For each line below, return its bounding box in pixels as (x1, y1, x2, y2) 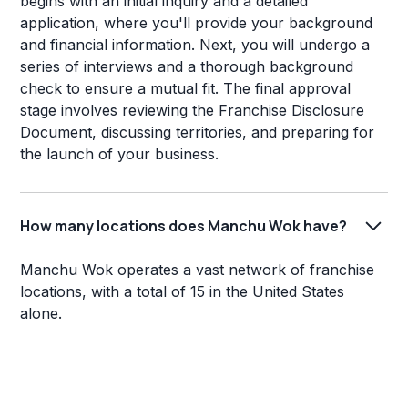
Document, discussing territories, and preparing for (20, 123, 375, 142)
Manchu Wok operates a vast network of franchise (20, 260, 375, 280)
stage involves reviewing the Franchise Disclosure (20, 101, 365, 120)
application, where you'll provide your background (20, 14, 373, 33)
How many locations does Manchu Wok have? (20, 215, 348, 236)
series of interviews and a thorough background (20, 57, 354, 76)
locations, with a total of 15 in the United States (20, 282, 345, 301)
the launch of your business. (20, 145, 219, 164)
